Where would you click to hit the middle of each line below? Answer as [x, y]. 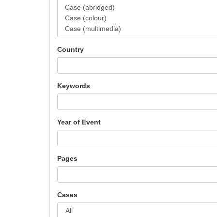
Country [70, 49]
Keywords [74, 86]
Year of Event [79, 122]
